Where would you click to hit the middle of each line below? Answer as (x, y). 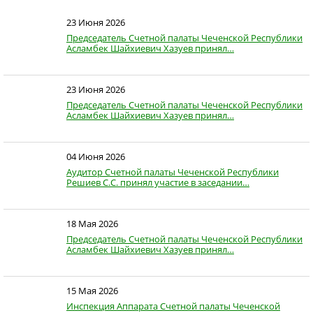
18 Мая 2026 (92, 224)
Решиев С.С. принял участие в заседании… (158, 183)
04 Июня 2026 (96, 157)
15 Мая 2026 (92, 291)
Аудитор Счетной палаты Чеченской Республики (173, 172)
